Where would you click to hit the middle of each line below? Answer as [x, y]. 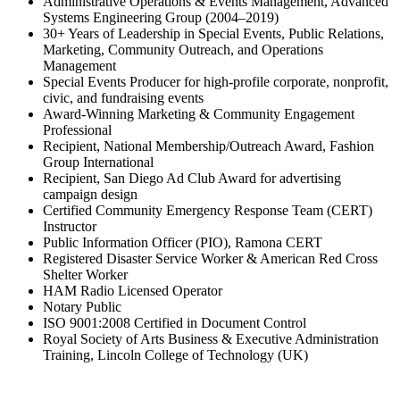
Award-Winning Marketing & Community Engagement [199, 113]
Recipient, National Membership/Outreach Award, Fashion [208, 146]
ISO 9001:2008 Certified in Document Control [175, 322]
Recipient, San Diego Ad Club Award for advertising [192, 178]
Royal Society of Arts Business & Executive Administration [211, 338]
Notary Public [82, 306]
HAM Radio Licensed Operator [133, 290]
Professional [77, 129]
